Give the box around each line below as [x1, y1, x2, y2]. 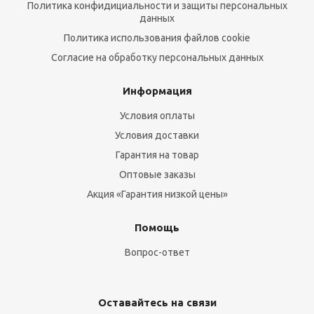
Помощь [135, 221, 179, 233]
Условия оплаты [119, 110, 195, 121]
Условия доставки [115, 130, 199, 141]
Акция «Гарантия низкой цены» [86, 189, 228, 200]
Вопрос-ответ [124, 247, 190, 258]
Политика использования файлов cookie [64, 32, 250, 43]
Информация [122, 85, 192, 97]
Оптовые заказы [118, 169, 196, 180]
